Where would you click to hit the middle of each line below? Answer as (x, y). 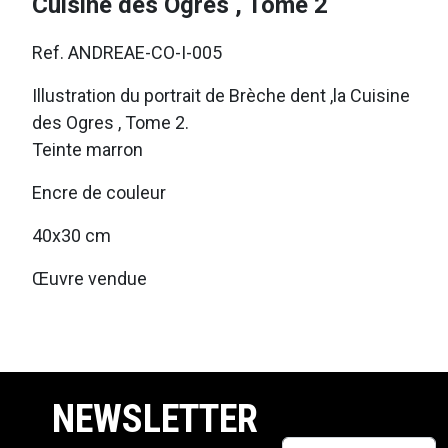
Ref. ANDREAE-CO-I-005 (127, 52)
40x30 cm (71, 235)
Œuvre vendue (89, 278)
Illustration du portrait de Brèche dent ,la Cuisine (221, 95)
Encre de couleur (99, 192)
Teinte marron (87, 149)
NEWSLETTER (155, 419)
